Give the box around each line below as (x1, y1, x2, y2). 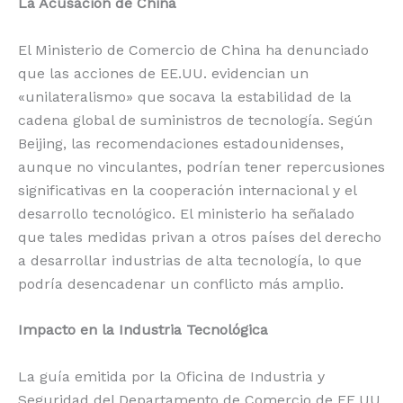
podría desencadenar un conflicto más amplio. (18, 274, 344, 292)
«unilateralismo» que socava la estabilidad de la (18, 87, 352, 105)
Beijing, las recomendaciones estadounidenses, (18, 134, 344, 152)
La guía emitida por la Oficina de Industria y (18, 367, 325, 385)
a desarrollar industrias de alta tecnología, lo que (18, 251, 362, 269)
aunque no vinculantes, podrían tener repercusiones (18, 157, 385, 175)
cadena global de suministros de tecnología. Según (18, 111, 372, 129)
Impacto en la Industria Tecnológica (18, 321, 268, 339)
